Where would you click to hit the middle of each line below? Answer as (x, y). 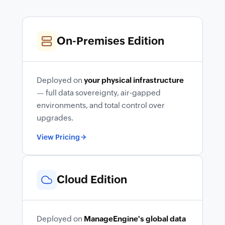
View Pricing (58, 137)
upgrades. (55, 118)
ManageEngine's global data (135, 218)
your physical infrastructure (134, 80)
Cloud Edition (92, 180)
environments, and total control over (101, 105)
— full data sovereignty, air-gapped (99, 92)
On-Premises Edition (110, 41)
